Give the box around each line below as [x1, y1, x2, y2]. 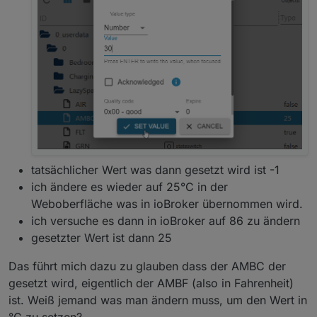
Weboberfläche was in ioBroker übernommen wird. [31, 197, 303, 212]
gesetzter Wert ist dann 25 [31, 231, 172, 246]
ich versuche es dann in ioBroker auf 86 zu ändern [31, 214, 300, 229]
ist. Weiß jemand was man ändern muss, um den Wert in [8, 293, 307, 308]
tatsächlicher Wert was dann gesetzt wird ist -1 [31, 163, 279, 178]
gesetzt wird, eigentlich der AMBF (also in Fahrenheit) [8, 276, 294, 291]
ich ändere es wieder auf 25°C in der [31, 180, 228, 195]
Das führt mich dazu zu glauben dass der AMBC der [8, 259, 286, 274]
